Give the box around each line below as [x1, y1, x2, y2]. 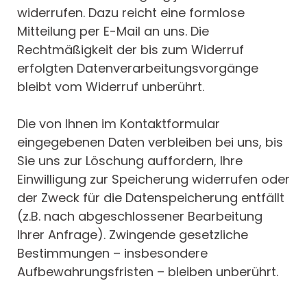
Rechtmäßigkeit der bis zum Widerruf [17, 41, 244, 59]
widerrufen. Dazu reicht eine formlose [17, 4, 245, 22]
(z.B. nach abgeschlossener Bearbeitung [17, 208, 262, 225]
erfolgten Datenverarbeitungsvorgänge [17, 60, 258, 77]
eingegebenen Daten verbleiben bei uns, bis [17, 134, 283, 151]
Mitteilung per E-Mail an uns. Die [17, 23, 209, 40]
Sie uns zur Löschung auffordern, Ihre [17, 152, 243, 170]
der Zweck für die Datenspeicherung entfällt [17, 189, 284, 207]
